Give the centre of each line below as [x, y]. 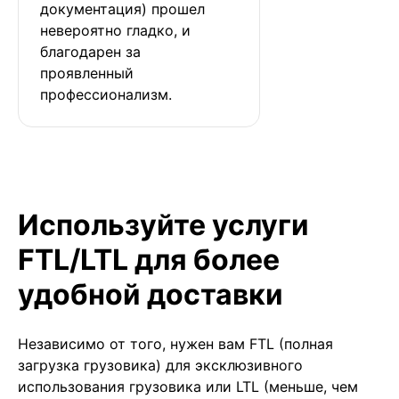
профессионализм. [106, 94]
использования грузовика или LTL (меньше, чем [188, 386]
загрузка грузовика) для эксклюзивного [160, 365]
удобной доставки [151, 294]
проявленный [89, 73]
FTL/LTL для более [149, 259]
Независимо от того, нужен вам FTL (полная [175, 343]
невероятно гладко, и [118, 30]
